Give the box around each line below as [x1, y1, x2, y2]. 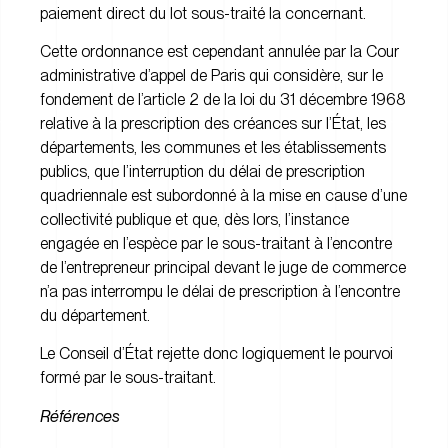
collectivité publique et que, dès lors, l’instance [40, 210, 349, 229]
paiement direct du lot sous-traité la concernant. [40, 3, 366, 23]
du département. [40, 306, 150, 325]
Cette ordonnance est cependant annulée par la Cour [40, 42, 399, 61]
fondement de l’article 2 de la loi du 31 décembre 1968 [40, 90, 406, 109]
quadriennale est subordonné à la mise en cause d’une [40, 186, 407, 205]
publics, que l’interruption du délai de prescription [40, 162, 365, 181]
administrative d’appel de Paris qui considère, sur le [40, 66, 383, 85]
